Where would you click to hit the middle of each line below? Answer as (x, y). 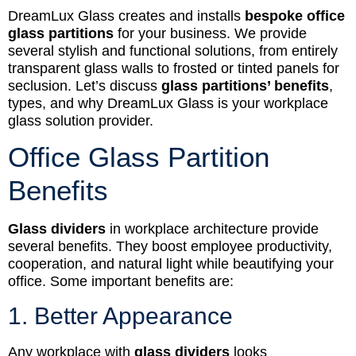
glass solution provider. (81, 120)
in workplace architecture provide (212, 229)
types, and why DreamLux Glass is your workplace (168, 103)
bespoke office (295, 15)
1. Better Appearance (120, 315)
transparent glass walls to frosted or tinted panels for (174, 68)
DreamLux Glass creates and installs (126, 15)
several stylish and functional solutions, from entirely (173, 50)
